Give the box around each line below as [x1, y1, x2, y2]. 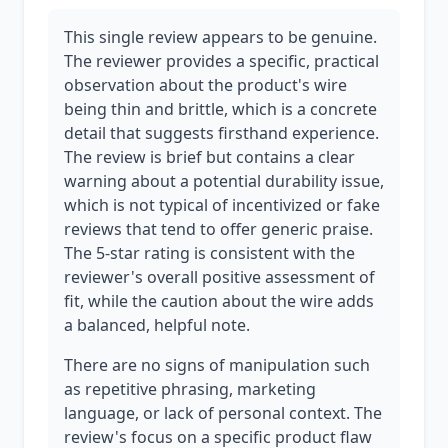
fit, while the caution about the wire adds [64, 290, 374, 312]
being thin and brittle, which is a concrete [64, 98, 377, 120]
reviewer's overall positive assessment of [64, 266, 375, 288]
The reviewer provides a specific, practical [64, 50, 379, 72]
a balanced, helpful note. [64, 314, 250, 336]
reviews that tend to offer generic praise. [64, 218, 373, 240]
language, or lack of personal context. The [64, 402, 382, 424]
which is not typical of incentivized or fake [64, 194, 380, 216]
